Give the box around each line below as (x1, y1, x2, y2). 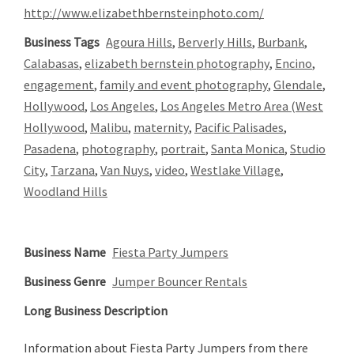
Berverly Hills (178, 34, 252, 51)
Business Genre (24, 273, 106, 290)
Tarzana (51, 162, 95, 179)
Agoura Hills (106, 34, 172, 51)
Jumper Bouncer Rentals (112, 273, 247, 290)
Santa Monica (211, 141, 284, 157)
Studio (290, 141, 326, 157)
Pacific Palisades (194, 119, 284, 136)
